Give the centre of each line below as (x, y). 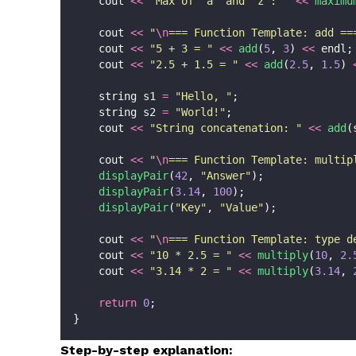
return (118, 302)
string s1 (118, 96)
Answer (226, 175)
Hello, (203, 96)
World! (200, 112)
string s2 (118, 112)
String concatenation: (226, 128)
